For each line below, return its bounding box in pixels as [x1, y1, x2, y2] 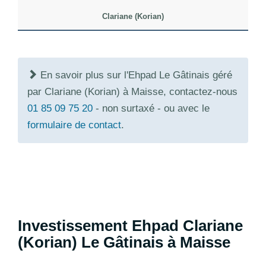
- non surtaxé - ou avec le [96, 102, 210, 114]
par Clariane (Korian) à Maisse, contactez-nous [27, 85, 237, 97]
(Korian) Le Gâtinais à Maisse [18, 233, 230, 251]
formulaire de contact [27, 119, 121, 131]
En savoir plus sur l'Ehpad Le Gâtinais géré [37, 69, 232, 81]
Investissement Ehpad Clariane [18, 216, 243, 235]
